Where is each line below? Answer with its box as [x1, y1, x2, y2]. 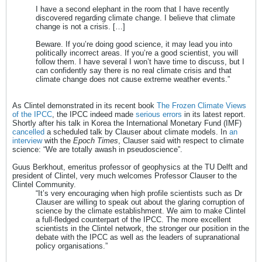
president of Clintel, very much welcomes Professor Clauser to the [12, 171, 237, 181]
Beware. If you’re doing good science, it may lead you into [36, 40, 232, 49]
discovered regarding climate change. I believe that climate [36, 13, 235, 23]
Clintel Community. [12, 180, 76, 189]
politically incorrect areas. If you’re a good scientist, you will [36, 49, 238, 58]
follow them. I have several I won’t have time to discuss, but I [36, 57, 244, 67]
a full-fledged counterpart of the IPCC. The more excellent [36, 215, 231, 225]
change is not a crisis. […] [36, 22, 125, 32]
